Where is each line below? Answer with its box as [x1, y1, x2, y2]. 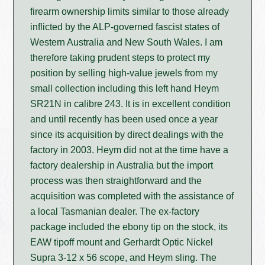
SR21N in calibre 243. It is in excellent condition [30, 99, 231, 109]
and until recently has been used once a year [30, 114, 218, 125]
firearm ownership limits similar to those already [30, 7, 230, 17]
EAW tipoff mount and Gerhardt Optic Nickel [30, 237, 214, 248]
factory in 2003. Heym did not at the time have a [30, 145, 229, 156]
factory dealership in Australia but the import [30, 160, 214, 171]
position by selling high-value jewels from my [30, 68, 218, 79]
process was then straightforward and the [30, 176, 202, 186]
